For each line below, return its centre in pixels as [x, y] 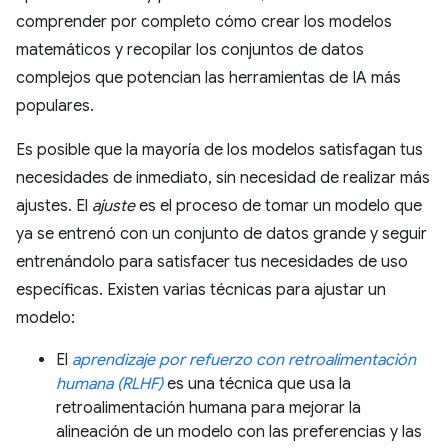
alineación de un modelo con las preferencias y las [239, 432]
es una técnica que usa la [257, 384]
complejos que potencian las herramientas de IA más [208, 78]
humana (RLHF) [109, 384]
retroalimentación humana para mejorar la [208, 408]
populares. [55, 106]
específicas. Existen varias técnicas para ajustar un [201, 290]
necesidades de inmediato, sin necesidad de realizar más [223, 178]
